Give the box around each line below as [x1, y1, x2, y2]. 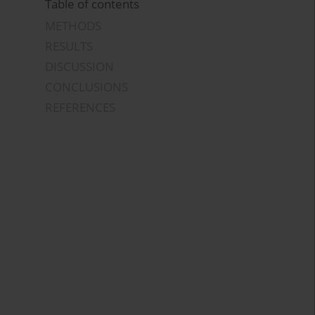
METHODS [45, 18, 102, 34]
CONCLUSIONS [45, 79, 129, 96]
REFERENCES [45, 99, 116, 116]
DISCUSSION [45, 58, 115, 75]
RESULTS [45, 38, 94, 55]
